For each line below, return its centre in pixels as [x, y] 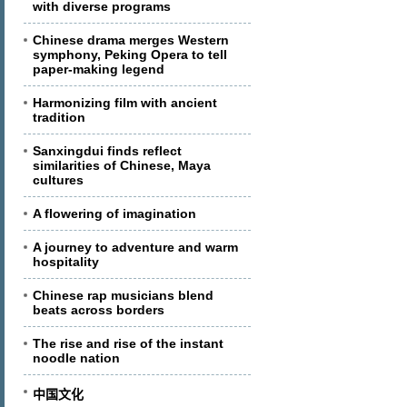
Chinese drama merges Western [131, 40]
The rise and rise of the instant [128, 343]
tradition [59, 117]
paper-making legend [99, 69]
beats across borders [99, 310]
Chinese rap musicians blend [123, 295]
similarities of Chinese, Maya [122, 165]
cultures [58, 180]
